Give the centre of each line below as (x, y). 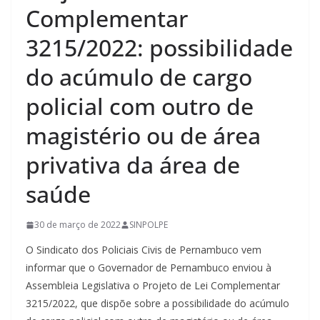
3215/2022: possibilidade (159, 47)
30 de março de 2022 (77, 225)
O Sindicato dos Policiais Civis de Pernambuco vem (144, 250)
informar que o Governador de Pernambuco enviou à (149, 267)
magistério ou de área (143, 135)
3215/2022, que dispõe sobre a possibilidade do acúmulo (157, 303)
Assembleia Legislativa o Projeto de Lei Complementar (153, 285)
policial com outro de (140, 106)
